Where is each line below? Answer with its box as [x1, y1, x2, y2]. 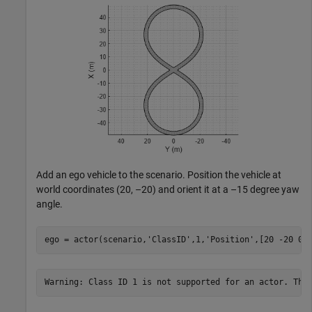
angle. [36, 198, 63, 210]
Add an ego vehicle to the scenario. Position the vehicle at [36, 169, 281, 180]
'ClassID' [146, 235, 191, 245]
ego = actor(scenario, [44, 235, 147, 245]
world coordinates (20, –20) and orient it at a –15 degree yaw [36, 183, 299, 195]
